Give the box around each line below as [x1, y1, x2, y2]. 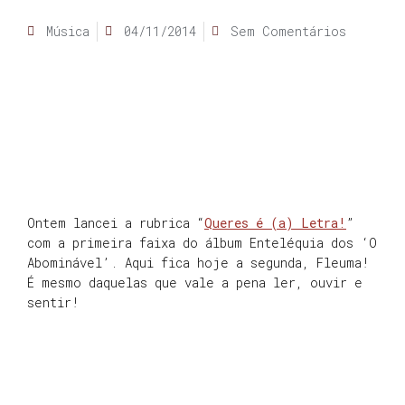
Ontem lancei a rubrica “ [27, 214, 204, 232]
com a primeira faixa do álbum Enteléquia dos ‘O [27, 234, 377, 252]
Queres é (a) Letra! [204, 214, 346, 232]
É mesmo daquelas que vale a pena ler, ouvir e [27, 274, 363, 292]
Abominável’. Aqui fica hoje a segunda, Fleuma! [27, 254, 370, 272]
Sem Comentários [231, 23, 346, 40]
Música [46, 23, 89, 40]
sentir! [27, 294, 87, 312]
